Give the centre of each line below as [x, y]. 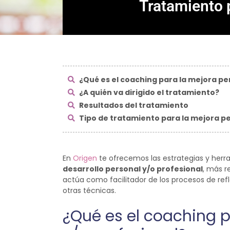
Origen [85, 158]
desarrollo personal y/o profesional [133, 169]
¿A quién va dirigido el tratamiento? [148, 92]
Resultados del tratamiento [133, 105]
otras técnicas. [89, 190]
